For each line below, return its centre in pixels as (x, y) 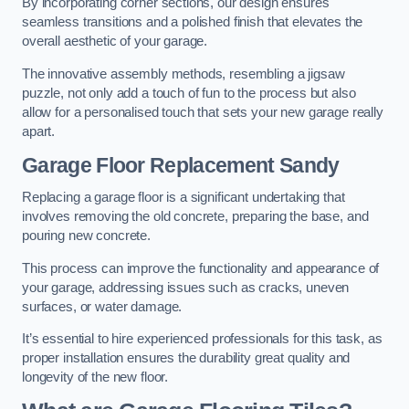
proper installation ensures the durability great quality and (186, 358)
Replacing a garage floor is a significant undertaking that (184, 198)
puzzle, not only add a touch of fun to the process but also (189, 93)
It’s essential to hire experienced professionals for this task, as (202, 339)
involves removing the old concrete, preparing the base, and (195, 217)
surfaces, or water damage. (102, 306)
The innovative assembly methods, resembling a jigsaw (184, 74)
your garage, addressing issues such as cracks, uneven (186, 287)
